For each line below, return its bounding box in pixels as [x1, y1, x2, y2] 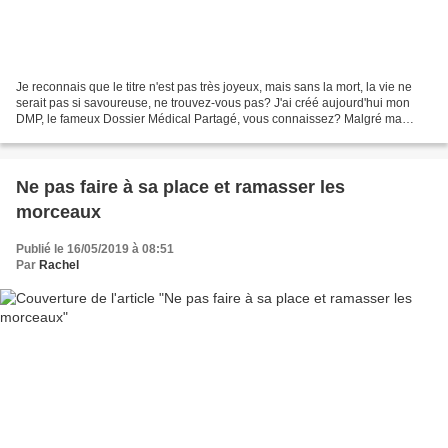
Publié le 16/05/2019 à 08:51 [16, 241, 174, 256]
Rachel [39, 257, 79, 272]
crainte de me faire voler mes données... [16, 127, 233, 142]
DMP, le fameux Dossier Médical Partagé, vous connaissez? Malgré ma [16, 111, 402, 126]
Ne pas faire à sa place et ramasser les [16, 176, 345, 197]
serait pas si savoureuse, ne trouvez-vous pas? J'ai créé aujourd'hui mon [16, 95, 410, 110]
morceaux [16, 201, 101, 222]
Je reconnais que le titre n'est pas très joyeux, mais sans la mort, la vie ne [16, 79, 412, 94]
